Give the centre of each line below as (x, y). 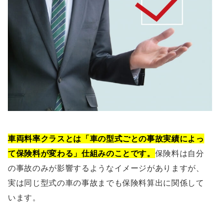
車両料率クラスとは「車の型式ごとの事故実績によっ (106, 138)
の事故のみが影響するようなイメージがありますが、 (106, 168)
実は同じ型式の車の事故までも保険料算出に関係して (106, 182)
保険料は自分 (179, 153)
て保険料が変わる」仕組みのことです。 (82, 153)
